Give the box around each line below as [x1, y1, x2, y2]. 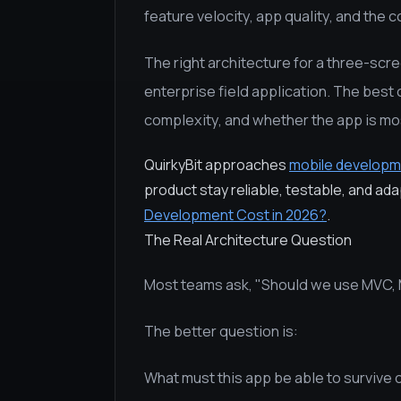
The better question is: [144, 321, 298, 341]
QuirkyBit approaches [144, 155, 289, 175]
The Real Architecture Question [144, 230, 352, 250]
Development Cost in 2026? [144, 205, 327, 225]
